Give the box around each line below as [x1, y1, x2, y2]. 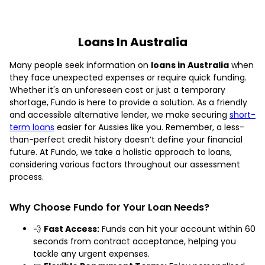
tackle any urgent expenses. [33, 247, 150, 260]
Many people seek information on [9, 59, 151, 71]
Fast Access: [44, 222, 99, 235]
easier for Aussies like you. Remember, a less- [54, 121, 244, 133]
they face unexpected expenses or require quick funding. [9, 71, 247, 83]
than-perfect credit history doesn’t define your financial [9, 133, 243, 146]
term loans [9, 121, 54, 133]
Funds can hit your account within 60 [99, 222, 256, 235]
